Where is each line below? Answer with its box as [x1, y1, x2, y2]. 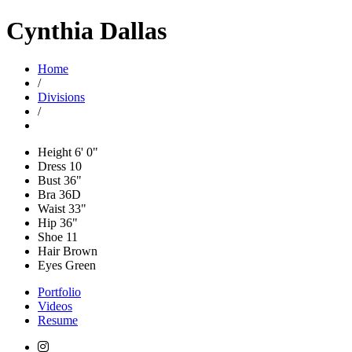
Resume [38, 313, 78, 327]
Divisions [38, 90, 85, 104]
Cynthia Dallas [6, 16, 167, 45]
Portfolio [38, 284, 81, 299]
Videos [38, 299, 72, 313]
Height [38, 145, 71, 159]
